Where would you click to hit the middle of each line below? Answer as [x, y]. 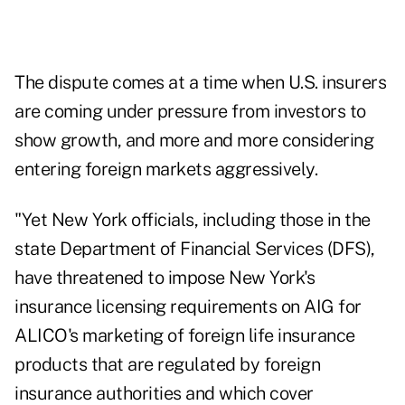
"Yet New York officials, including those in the [193, 220]
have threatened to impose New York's [165, 278]
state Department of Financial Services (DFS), [195, 249]
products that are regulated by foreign [167, 365]
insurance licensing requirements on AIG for [188, 307]
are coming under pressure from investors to [190, 112]
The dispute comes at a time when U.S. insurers [200, 83]
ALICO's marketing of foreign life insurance [185, 336]
